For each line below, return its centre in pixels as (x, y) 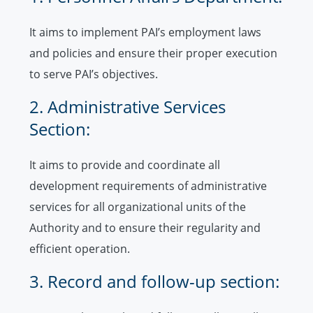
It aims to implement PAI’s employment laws (145, 32)
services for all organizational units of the (138, 207)
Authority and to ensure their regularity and (145, 228)
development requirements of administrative (148, 186)
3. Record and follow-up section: (154, 282)
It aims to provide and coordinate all (125, 165)
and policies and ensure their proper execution (153, 53)
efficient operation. (80, 249)
